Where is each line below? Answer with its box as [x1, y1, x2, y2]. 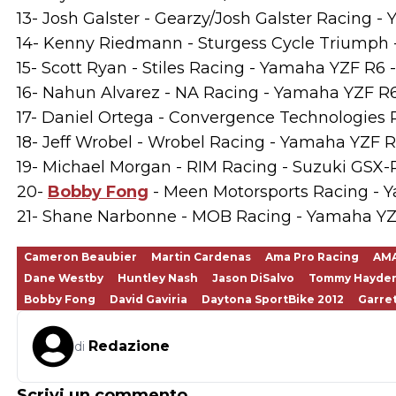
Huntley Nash [118, 271, 198, 285]
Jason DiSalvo [212, 271, 294, 285]
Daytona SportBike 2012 [202, 293, 344, 306]
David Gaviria [110, 293, 187, 306]
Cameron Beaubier [24, 250, 137, 263]
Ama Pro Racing [265, 250, 359, 263]
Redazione [88, 338, 170, 354]
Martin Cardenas [151, 250, 251, 263]
